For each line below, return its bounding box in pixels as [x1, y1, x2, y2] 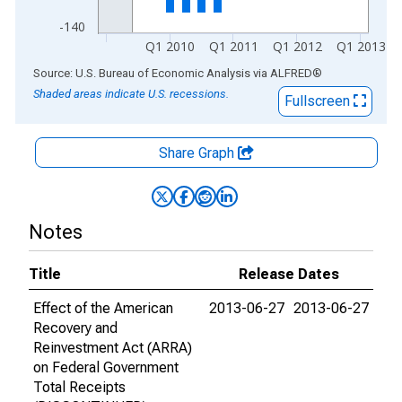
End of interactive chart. [15, 64, 162, 81]
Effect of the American [33, 300, 173, 317]
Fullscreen [284, 92, 354, 109]
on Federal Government [33, 359, 179, 376]
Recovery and [33, 319, 118, 336]
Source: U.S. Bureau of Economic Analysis [33, 66, 250, 80]
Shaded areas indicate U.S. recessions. [33, 87, 229, 100]
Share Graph [159, 144, 238, 162]
